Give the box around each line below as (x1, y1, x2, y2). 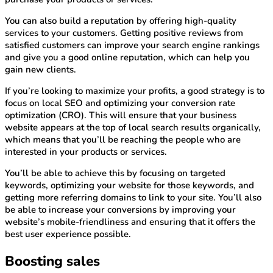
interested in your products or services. (5, 145, 167, 158)
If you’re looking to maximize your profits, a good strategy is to (5, 84, 264, 97)
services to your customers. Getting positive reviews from (5, 26, 243, 39)
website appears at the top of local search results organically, (5, 121, 261, 133)
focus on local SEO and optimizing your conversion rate (5, 96, 235, 109)
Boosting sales (5, 251, 100, 271)
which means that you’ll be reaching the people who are (5, 133, 241, 146)
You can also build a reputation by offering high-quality (5, 14, 236, 27)
